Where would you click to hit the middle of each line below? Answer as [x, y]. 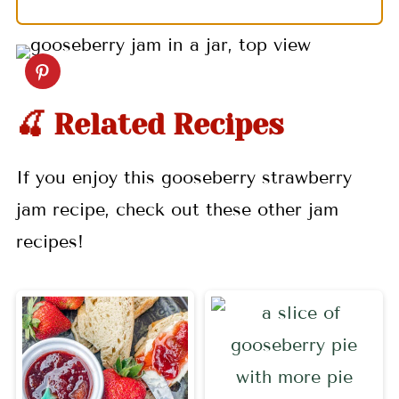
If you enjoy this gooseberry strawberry [183, 178]
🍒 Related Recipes [150, 125]
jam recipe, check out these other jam [177, 210]
